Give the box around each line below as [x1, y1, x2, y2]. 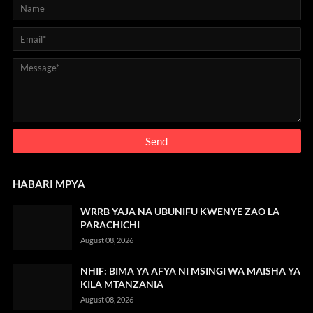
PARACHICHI [80, 219, 140, 231]
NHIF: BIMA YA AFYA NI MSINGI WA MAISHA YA [80, 265, 300, 277]
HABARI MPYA [12, 177, 85, 191]
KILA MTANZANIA [80, 278, 163, 291]
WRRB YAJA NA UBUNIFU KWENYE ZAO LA [80, 205, 279, 218]
